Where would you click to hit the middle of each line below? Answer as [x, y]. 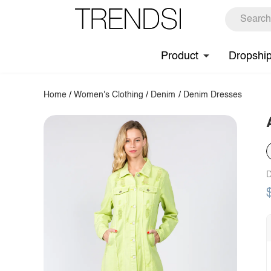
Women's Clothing [109, 95]
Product [180, 56]
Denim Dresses [212, 95]
